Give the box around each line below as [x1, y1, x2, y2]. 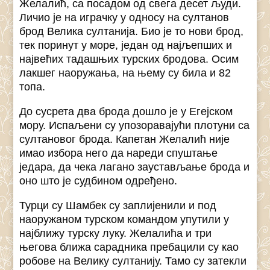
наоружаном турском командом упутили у [19, 213, 230, 226]
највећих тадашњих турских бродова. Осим [19, 53, 239, 66]
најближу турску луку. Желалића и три [19, 227, 212, 240]
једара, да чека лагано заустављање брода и [19, 161, 250, 174]
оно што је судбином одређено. [19, 175, 178, 187]
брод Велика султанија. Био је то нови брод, [19, 25, 244, 38]
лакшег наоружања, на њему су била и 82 [19, 67, 231, 80]
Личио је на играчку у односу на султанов [19, 11, 230, 24]
